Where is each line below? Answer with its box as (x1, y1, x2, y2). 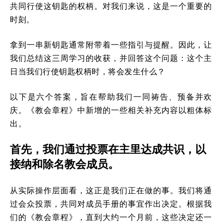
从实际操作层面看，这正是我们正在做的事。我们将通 (10, 185, 212, 195)
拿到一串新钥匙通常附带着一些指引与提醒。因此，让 (10, 39, 212, 50)
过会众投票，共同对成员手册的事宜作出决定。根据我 (10, 198, 212, 209)
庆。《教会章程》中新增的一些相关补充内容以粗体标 (10, 105, 212, 115)
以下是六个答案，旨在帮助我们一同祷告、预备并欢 (10, 91, 212, 102)
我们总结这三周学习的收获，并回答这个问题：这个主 (10, 53, 212, 63)
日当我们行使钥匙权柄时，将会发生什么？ (10, 66, 166, 76)
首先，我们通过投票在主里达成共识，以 (10, 142, 206, 156)
